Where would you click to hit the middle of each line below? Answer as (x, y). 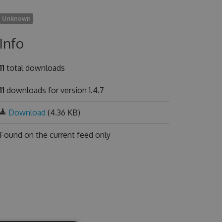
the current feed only (73, 135)
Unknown (16, 19)
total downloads (34, 68)
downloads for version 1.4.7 (54, 90)
